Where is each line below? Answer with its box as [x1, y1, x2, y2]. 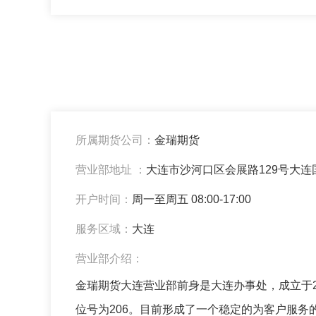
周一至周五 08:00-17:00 [132, 193, 251, 205]
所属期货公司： [75, 134, 154, 146]
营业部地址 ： [75, 164, 146, 176]
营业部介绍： [75, 253, 143, 265]
